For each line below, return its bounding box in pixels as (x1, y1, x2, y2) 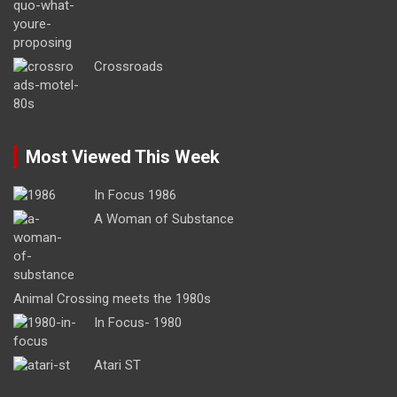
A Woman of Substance (94, 210, 234, 227)
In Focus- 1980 (94, 314, 182, 331)
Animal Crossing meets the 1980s (13, 290, 211, 307)
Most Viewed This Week (26, 145, 220, 167)
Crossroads (94, 58, 163, 74)
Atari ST (94, 356, 141, 373)
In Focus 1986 (94, 186, 176, 203)
